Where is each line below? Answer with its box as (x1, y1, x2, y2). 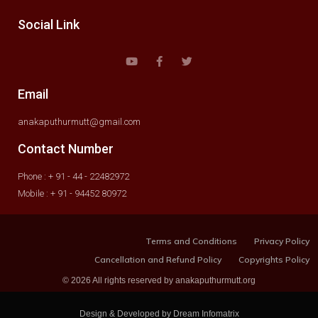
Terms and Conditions (146, 236, 237, 247)
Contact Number (18, 141, 114, 157)
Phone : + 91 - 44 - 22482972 (18, 171, 129, 182)
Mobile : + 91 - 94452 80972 (18, 188, 126, 199)
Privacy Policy (254, 236, 309, 247)
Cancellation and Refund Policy (94, 254, 221, 265)
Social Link (18, 17, 79, 33)
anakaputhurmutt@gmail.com (18, 116, 141, 128)
